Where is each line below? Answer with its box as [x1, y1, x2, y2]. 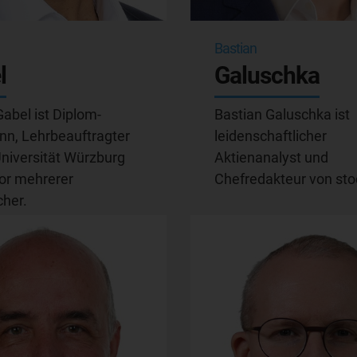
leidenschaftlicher [214, 127, 327, 144]
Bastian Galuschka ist [214, 105, 350, 123]
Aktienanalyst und [214, 148, 328, 166]
